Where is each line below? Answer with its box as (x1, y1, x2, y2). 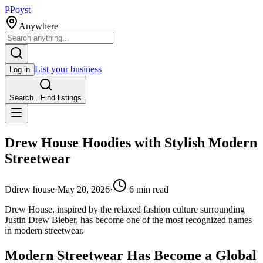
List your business (35, 64, 102, 74)
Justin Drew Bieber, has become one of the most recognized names (5, 214, 252, 225)
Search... (9, 93, 41, 102)
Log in (9, 65, 30, 74)
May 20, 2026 (58, 184, 110, 194)
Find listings (41, 93, 82, 102)
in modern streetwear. (5, 225, 84, 235)
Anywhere (19, 21, 58, 31)
